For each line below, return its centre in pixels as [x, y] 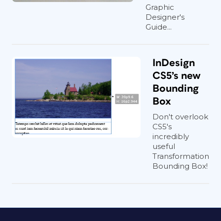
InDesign [174, 63]
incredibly [171, 136]
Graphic [160, 7]
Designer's [165, 17]
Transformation [181, 156]
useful [164, 146]
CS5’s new [177, 76]
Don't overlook [180, 117]
